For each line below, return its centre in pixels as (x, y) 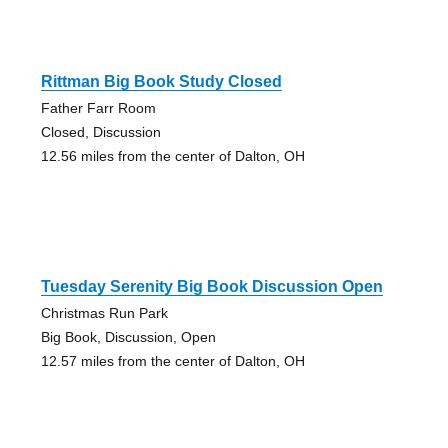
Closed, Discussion (100, 131)
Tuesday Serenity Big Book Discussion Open (211, 286)
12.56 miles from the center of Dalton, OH (172, 155)
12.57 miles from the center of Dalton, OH (172, 360)
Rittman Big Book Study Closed (161, 81)
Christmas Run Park (104, 312)
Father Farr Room (98, 107)
